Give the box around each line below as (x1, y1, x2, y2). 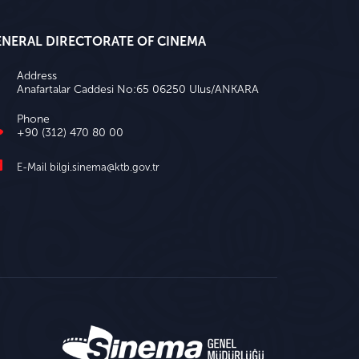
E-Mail (17, 160, 50, 173)
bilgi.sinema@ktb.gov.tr (50, 160, 159, 173)
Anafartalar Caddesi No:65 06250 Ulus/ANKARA (17, 82, 259, 96)
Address (17, 68, 57, 83)
